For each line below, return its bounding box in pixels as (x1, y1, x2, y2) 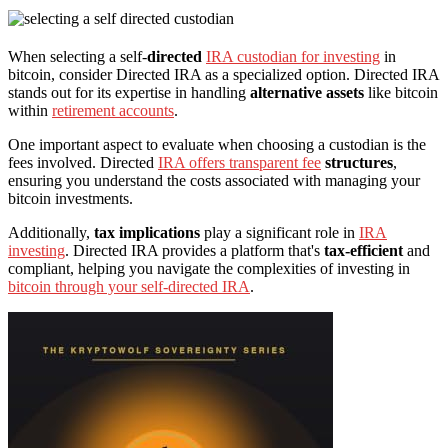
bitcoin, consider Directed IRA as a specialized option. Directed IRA (8, 65, 439, 83)
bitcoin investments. (8, 189, 133, 207)
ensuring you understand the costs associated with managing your (8, 171, 420, 189)
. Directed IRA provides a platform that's (65, 241, 324, 259)
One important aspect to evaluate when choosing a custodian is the (8, 135, 426, 153)
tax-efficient (324, 241, 403, 259)
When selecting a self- (8, 47, 147, 65)
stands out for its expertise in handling (8, 83, 250, 101)
